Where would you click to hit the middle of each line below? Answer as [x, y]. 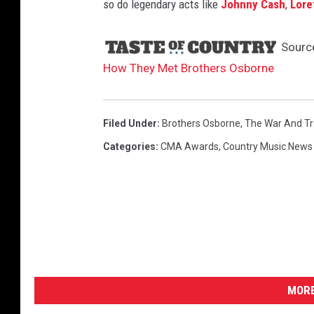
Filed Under [130, 123]
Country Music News [268, 146]
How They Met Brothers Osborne [189, 68]
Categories [129, 146]
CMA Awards [190, 146]
